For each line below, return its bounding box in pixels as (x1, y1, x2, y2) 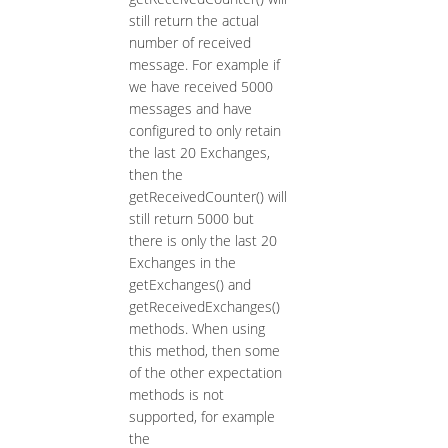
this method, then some (128, 341, 280, 361)
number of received (128, 33, 251, 53)
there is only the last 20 (128, 231, 277, 251)
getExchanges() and (128, 275, 251, 295)
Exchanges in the (128, 253, 236, 273)
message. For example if (128, 55, 280, 75)
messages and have (128, 99, 252, 119)
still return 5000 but (128, 209, 254, 229)
